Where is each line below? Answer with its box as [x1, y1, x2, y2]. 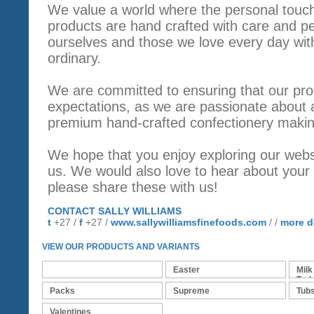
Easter [173, 264, 200, 275]
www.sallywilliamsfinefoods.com [110, 216, 266, 228]
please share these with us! [47, 179, 222, 195]
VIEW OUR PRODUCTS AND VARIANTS [42, 241, 200, 252]
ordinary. [47, 50, 101, 66]
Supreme [173, 285, 210, 296]
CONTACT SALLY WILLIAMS [47, 205, 182, 217]
